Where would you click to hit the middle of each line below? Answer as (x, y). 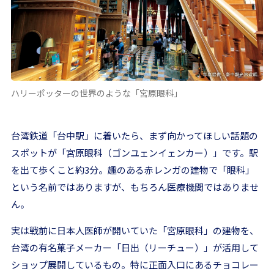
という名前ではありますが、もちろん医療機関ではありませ (135, 187)
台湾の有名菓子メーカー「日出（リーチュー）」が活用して (135, 248)
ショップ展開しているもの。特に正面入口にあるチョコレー (135, 265)
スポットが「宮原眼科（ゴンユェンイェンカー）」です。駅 (135, 153)
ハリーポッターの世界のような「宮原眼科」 (97, 93)
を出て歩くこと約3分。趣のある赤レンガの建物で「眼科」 (133, 170)
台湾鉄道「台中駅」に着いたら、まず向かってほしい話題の (135, 136)
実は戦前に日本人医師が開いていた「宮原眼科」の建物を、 (135, 231)
